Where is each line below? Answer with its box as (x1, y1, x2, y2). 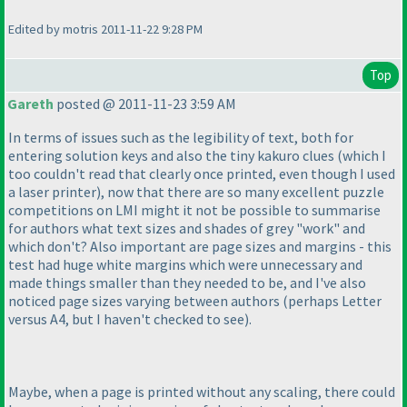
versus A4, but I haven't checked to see (8, 310, 244, 329)
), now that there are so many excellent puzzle (96, 183, 384, 202)
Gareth (7, 94, 54, 114)
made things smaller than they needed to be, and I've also (8, 273, 366, 293)
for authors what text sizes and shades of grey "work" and (8, 219, 365, 238)
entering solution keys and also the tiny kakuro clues (8, 146, 337, 165)
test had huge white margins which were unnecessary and (8, 255, 362, 274)
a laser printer (8, 183, 96, 202)
